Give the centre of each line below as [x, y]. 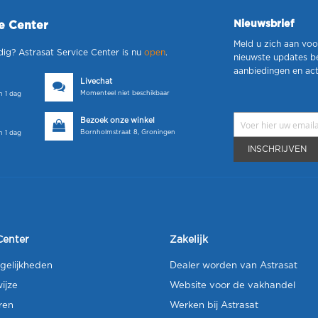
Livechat [96, 82]
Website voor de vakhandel [232, 286]
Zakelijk [189, 240]
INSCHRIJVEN [278, 149]
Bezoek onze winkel [117, 121]
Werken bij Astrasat [214, 306]
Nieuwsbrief [264, 24]
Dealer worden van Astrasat [234, 266]
